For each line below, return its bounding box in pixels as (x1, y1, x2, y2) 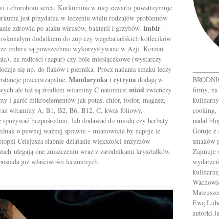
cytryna (113, 74, 136, 85)
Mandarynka (69, 74, 108, 85)
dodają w (136, 74, 163, 84)
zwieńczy (144, 85, 172, 94)
